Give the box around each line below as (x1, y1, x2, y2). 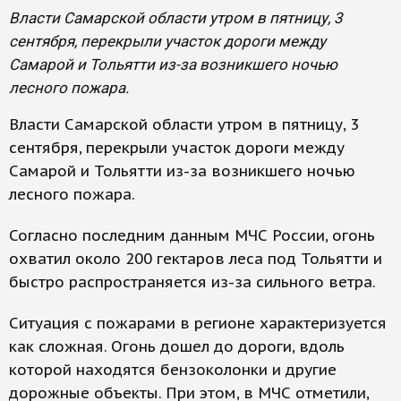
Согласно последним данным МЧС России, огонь (9, 226, 375, 245)
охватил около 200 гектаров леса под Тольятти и (9, 249, 382, 269)
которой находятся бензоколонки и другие (9, 360, 337, 380)
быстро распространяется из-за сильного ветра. (9, 272, 376, 292)
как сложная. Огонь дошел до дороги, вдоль (9, 337, 345, 356)
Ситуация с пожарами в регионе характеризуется (9, 313, 387, 333)
